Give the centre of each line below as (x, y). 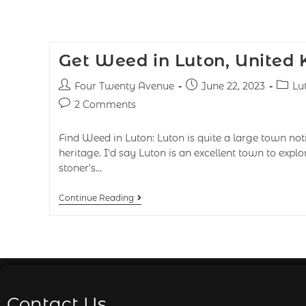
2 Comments (105, 105)
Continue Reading (96, 198)
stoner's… (80, 168)
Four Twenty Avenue (124, 86)
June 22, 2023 (233, 86)
